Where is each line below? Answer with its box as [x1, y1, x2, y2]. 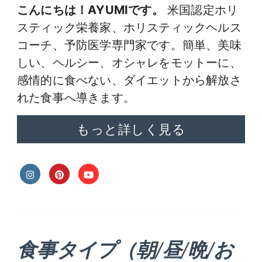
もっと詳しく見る [77, 122, 185, 137]
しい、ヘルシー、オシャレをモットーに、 [17, 55, 242, 70]
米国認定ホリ [163, 2, 239, 18]
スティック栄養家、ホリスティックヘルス [17, 20, 242, 35]
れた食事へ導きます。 [17, 90, 135, 105]
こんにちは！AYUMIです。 [17, 2, 164, 18]
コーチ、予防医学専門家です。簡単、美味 [17, 37, 242, 53]
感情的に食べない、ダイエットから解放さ [17, 73, 242, 88]
